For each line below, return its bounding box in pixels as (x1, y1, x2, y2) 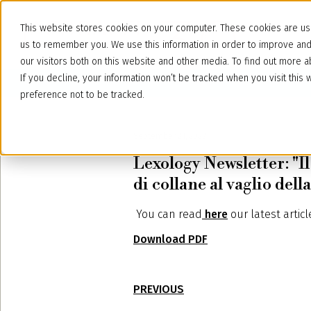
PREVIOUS (133, 283, 184, 296)
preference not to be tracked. (20, 89, 144, 101)
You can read (133, 208, 202, 221)
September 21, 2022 (133, 131, 206, 141)
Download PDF (133, 233, 208, 246)
